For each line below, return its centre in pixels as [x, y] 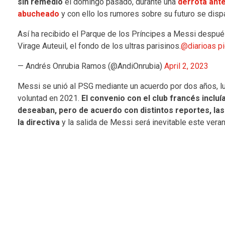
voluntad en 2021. [49, 98]
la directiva [38, 122]
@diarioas [198, 46]
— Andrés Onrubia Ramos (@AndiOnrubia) [91, 66]
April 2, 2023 [186, 66]
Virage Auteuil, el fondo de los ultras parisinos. [99, 46]
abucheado [38, 14]
